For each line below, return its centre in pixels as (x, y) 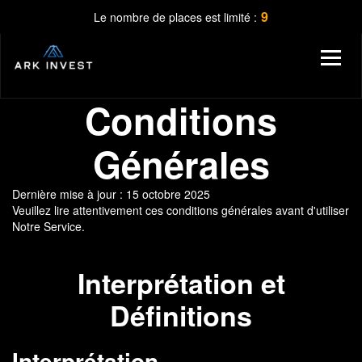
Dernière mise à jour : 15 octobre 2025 (111, 194)
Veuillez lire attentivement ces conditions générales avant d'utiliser (181, 210)
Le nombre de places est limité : (175, 17)
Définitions (181, 315)
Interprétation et (181, 283)
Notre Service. (48, 226)
